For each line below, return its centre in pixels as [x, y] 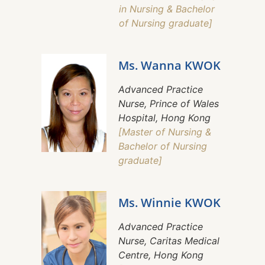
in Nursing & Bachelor [167, 9]
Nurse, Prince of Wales [169, 104]
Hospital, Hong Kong [164, 118]
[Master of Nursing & [165, 132]
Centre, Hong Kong [161, 255]
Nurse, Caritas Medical [169, 241]
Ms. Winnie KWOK [169, 203]
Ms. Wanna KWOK [169, 66]
